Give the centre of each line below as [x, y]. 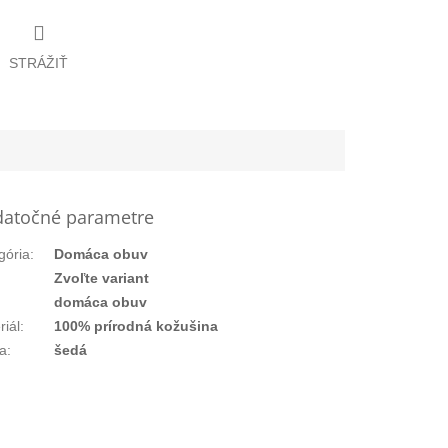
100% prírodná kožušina [136, 325]
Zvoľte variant [102, 277]
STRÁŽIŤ [38, 62]
